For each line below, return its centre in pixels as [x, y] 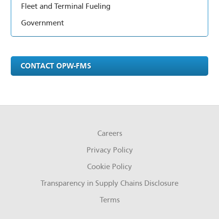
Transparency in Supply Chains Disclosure [109, 183]
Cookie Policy [109, 166]
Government [43, 23]
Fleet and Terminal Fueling [66, 6]
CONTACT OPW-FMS [56, 66]
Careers [109, 133]
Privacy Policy [109, 150]
